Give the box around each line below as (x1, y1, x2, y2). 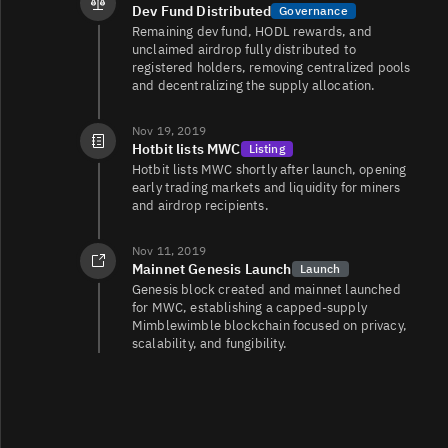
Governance (279, 2, 348, 18)
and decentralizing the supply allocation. (132, 76, 376, 94)
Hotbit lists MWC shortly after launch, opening (132, 160, 407, 178)
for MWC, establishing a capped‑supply (132, 298, 367, 316)
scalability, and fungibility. (132, 334, 288, 352)
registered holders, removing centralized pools (132, 58, 411, 76)
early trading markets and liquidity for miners (132, 178, 401, 196)
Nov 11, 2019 (132, 242, 206, 258)
